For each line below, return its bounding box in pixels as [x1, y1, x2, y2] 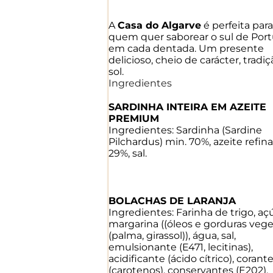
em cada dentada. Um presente [108, 42, 264, 54]
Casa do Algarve [118, 19, 201, 31]
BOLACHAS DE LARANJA [108, 194, 236, 207]
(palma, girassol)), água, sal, [108, 229, 236, 241]
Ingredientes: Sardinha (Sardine [108, 124, 262, 136]
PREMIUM [108, 112, 159, 124]
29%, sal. [108, 147, 147, 159]
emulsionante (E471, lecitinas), [108, 241, 253, 253]
